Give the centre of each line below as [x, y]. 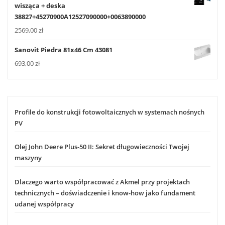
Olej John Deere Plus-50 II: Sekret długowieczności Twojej [102, 147]
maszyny [28, 158]
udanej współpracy [44, 204]
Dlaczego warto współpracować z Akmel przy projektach [102, 182]
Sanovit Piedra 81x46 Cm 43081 [64, 49]
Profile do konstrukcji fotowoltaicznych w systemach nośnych [109, 112]
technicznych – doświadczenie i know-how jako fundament [105, 193]
